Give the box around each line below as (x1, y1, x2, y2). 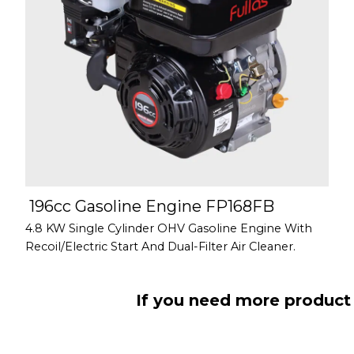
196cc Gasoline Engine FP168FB (29, 197, 274, 217)
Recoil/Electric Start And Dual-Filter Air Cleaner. (25, 239, 296, 254)
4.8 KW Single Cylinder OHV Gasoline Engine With (25, 221, 312, 236)
